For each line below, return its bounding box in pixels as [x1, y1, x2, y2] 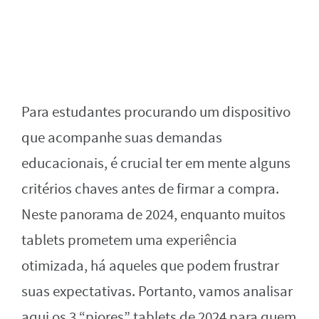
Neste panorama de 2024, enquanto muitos [21, 205, 286, 225]
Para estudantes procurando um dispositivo [21, 103, 291, 122]
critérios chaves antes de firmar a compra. [21, 179, 279, 199]
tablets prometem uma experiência [21, 231, 237, 251]
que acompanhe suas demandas [21, 128, 222, 148]
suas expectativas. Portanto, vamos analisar [21, 282, 293, 302]
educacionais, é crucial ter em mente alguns [21, 154, 291, 174]
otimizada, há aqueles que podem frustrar [21, 256, 279, 276]
